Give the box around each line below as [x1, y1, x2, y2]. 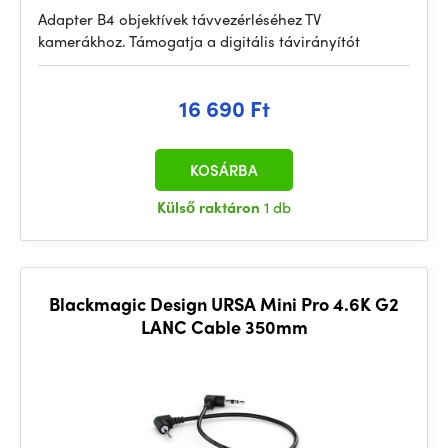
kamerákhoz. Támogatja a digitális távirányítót [38, 30, 360, 52]
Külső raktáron [157, 196, 264, 218]
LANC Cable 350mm [140, 314, 308, 339]
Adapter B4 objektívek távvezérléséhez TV [38, 8, 321, 30]
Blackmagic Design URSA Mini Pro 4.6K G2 [49, 291, 399, 316]
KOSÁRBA [190, 159, 258, 181]
